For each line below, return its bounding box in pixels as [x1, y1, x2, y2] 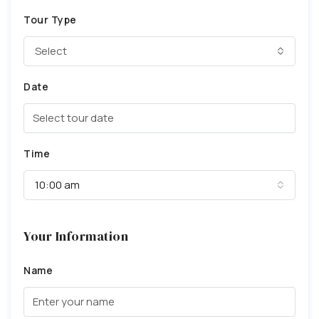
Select [35, 43, 67, 58]
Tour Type [23, 12, 77, 26]
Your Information [23, 226, 128, 245]
